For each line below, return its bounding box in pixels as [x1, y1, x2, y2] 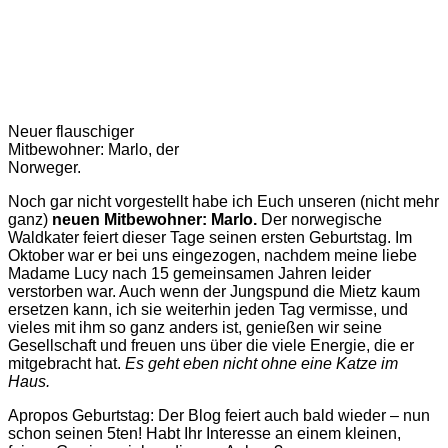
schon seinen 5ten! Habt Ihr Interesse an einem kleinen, [8, 425, 401, 443]
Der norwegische [257, 211, 382, 229]
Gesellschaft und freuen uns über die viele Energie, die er [8, 337, 414, 355]
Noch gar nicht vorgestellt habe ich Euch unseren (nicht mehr [8, 193, 439, 211]
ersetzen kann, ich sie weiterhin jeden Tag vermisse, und [8, 301, 408, 319]
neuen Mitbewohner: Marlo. [52, 211, 257, 229]
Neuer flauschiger [8, 123, 134, 141]
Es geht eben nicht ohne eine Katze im [125, 355, 398, 373]
